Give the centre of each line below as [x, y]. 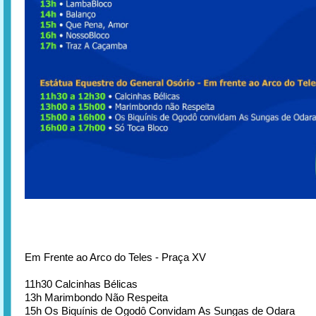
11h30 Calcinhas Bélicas [81, 284]
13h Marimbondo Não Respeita [96, 297]
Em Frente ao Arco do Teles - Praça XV [115, 257]
